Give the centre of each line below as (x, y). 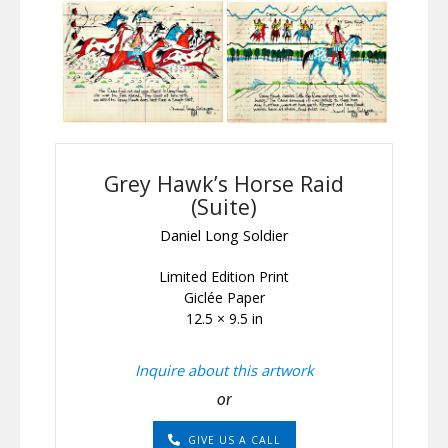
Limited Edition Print (224, 276)
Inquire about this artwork (224, 369)
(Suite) (224, 207)
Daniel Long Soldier (224, 234)
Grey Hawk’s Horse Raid (224, 184)
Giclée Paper (224, 297)
